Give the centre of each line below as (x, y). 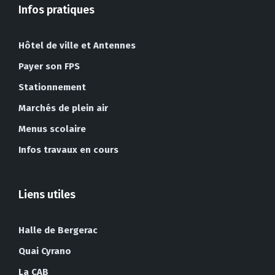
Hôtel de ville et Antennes (77, 45)
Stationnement (52, 87)
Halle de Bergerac (58, 230)
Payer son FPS (49, 66)
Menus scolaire (52, 129)
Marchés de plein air (63, 108)
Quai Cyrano (45, 251)
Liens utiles (47, 195)
